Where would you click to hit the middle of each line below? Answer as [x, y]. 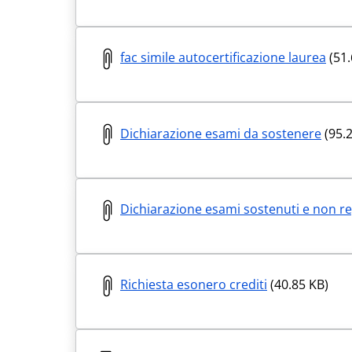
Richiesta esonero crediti [194, 285]
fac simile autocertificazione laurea [223, 58]
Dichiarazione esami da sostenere [221, 133]
